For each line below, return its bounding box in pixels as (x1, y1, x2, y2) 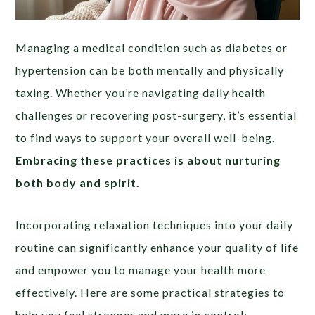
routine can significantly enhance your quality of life (15, 240, 300, 254)
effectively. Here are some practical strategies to (15, 285, 285, 299)
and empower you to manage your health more (15, 262, 266, 276)
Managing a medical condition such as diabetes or (15, 40, 288, 54)
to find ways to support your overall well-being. (15, 130, 276, 144)
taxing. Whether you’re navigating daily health (15, 85, 266, 99)
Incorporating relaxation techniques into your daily (15, 217, 294, 231)
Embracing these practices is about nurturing (15, 153, 281, 167)
